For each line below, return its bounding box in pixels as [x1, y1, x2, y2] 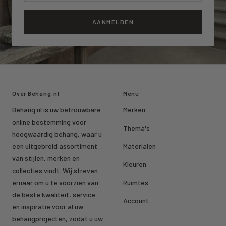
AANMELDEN [92, 18, 134, 26]
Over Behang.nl [12, 90, 60, 97]
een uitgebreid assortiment [12, 142, 97, 151]
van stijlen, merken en [12, 154, 80, 163]
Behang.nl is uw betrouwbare [12, 105, 101, 115]
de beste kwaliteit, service [12, 190, 95, 199]
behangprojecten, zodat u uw [12, 214, 103, 223]
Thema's [123, 124, 150, 133]
